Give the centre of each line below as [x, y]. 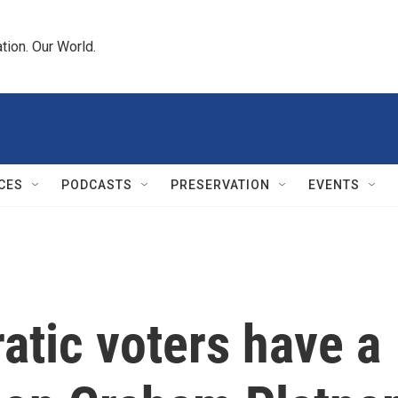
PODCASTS [97, 185]
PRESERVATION [220, 185]
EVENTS [334, 185]
